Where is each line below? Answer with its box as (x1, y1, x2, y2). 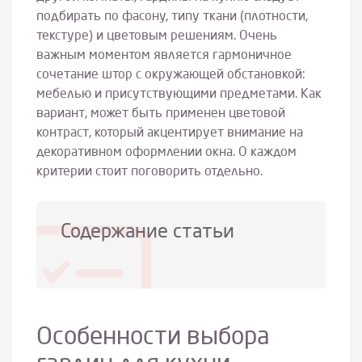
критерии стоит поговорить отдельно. (36, 165, 263, 179)
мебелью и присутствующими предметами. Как (36, 87, 322, 101)
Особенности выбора (36, 325, 270, 350)
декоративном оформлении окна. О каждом (36, 145, 297, 159)
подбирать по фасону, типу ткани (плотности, (36, 10, 308, 23)
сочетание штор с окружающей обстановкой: (36, 68, 305, 82)
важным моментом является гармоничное (36, 48, 292, 62)
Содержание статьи (61, 222, 234, 242)
